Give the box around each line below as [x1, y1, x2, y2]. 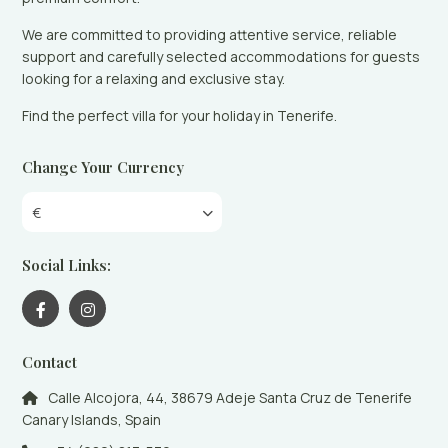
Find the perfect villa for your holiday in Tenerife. [22, 105, 338, 125]
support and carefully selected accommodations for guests [22, 46, 421, 66]
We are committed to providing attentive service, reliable [22, 24, 398, 44]
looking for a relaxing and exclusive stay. [22, 68, 286, 88]
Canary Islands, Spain [22, 409, 162, 429]
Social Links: [22, 254, 112, 275]
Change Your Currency [22, 156, 185, 177]
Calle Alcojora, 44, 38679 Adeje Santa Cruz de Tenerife [48, 387, 413, 407]
